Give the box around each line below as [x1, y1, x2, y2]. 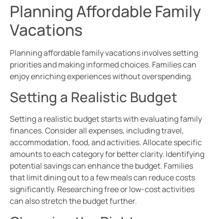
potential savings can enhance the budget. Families [10, 160, 193, 171]
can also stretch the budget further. [10, 195, 137, 206]
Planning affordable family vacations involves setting [10, 47, 198, 58]
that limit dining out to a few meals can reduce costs [10, 172, 195, 183]
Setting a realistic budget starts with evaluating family [10, 113, 202, 124]
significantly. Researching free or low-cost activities [10, 183, 195, 195]
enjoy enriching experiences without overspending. [10, 70, 193, 82]
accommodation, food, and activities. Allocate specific [10, 136, 202, 148]
